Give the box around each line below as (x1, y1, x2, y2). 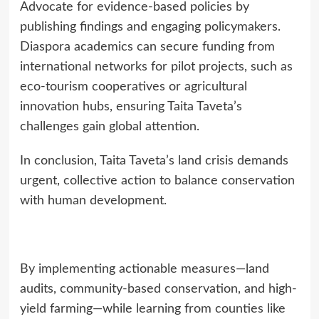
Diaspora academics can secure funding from (19, 40, 275, 53)
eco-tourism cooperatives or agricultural (19, 80, 247, 93)
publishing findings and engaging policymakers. (19, 20, 281, 33)
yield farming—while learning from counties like (19, 302, 286, 315)
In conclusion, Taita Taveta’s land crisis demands (19, 154, 288, 167)
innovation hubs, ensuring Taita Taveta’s (19, 100, 242, 113)
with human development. (19, 194, 167, 207)
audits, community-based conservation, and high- (19, 282, 297, 296)
